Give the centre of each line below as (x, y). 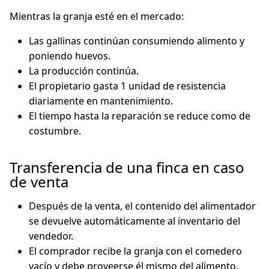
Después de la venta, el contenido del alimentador (142, 206)
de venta (39, 182)
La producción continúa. (84, 71)
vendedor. (51, 236)
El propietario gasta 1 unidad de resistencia (127, 86)
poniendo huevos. (70, 56)
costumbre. (55, 131)
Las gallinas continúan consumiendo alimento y (137, 41)
